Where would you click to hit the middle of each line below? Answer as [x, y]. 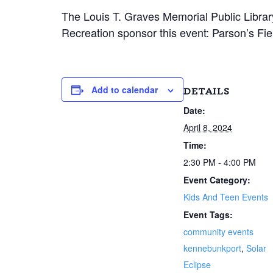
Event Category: [217, 179]
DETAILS [206, 91]
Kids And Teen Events [225, 197]
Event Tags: [208, 214]
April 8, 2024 [207, 127]
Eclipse [197, 264]
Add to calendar [124, 90]
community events [218, 231]
